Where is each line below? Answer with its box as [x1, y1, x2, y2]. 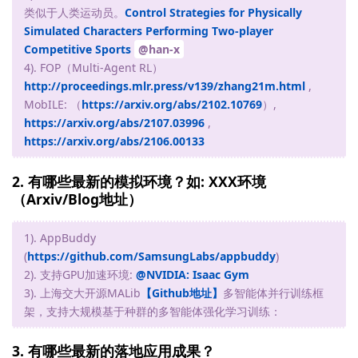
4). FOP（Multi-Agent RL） [24, 60, 163, 76]
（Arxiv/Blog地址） [12, 189, 142, 209]
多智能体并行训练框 [223, 284, 324, 300]
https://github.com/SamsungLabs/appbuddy [27, 248, 276, 264]
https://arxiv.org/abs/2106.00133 [24, 133, 205, 149]
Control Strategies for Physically [125, 5, 302, 21]
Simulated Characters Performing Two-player [24, 23, 273, 39]
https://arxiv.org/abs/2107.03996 [24, 115, 205, 131]
